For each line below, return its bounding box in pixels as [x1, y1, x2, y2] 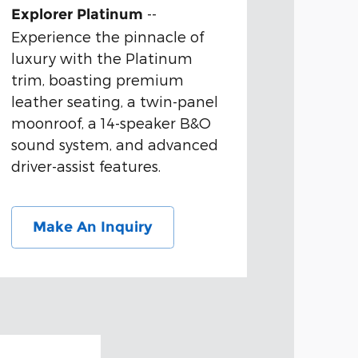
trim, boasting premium [10, 71, 184, 89]
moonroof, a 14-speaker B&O [10, 114, 211, 132]
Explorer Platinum [10, 6, 143, 24]
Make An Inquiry [32, 218, 153, 237]
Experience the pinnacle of [10, 28, 204, 46]
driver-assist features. [10, 157, 161, 175]
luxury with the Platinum [10, 50, 193, 67]
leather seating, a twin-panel [10, 93, 218, 110]
